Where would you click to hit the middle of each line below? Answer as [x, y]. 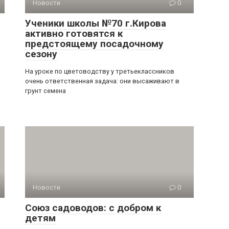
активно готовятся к [74, 33]
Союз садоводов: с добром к [93, 208]
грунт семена [45, 91]
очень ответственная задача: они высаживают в [102, 81]
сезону [41, 54]
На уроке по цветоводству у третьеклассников [100, 71]
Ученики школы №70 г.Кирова [96, 23]
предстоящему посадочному [94, 44]
